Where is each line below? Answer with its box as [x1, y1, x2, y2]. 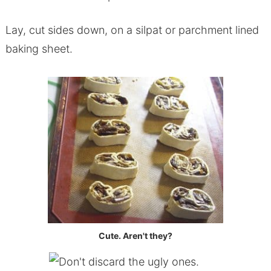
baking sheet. [5, 42, 73, 55]
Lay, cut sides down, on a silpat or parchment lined [5, 23, 259, 36]
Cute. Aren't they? [99, 230, 172, 241]
